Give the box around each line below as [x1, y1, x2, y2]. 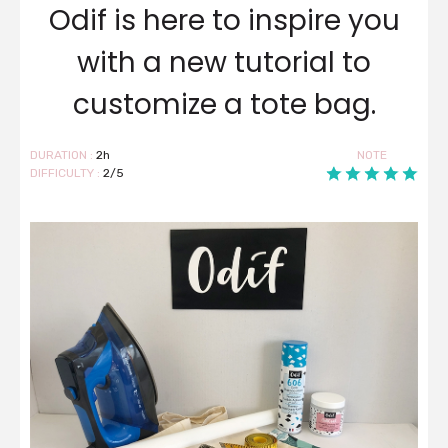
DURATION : [30, 148, 96, 163]
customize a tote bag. [72, 85, 376, 125]
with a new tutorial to [77, 43, 371, 83]
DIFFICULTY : [30, 166, 103, 181]
